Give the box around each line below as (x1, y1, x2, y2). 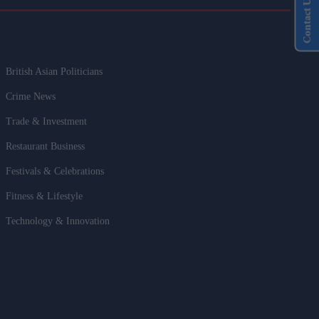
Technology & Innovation (6, 216, 110, 227)
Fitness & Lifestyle (6, 191, 83, 202)
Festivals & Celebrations (6, 166, 105, 177)
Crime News (6, 91, 56, 103)
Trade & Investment (6, 116, 88, 127)
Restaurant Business (6, 141, 85, 152)
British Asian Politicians (6, 66, 103, 78)
